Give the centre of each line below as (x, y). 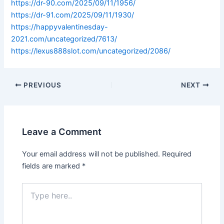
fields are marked (52, 166)
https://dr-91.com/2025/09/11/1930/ (73, 15)
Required (177, 154)
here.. (31, 197)
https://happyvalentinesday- (60, 27)
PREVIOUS (41, 85)
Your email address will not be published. (91, 154)
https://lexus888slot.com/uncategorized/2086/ (91, 51)
